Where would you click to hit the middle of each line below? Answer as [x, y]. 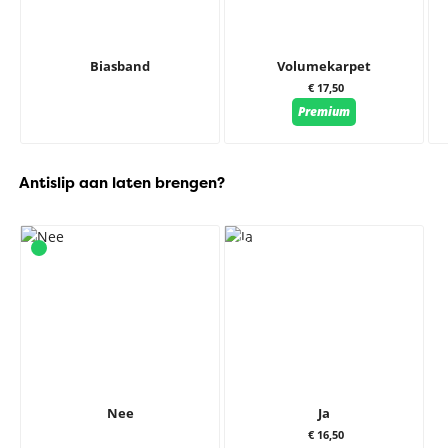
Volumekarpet [324, 66]
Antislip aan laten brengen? [122, 182]
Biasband [120, 66]
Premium [324, 111]
